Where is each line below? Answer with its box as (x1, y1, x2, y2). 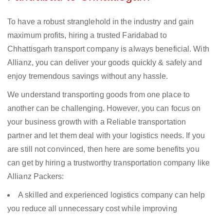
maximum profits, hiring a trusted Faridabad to (7, 31, 167, 40)
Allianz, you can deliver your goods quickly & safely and (7, 58, 202, 67)
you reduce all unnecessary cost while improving (7, 204, 177, 213)
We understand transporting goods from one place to (7, 91, 190, 99)
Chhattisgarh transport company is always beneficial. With (7, 45, 209, 54)
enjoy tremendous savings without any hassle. (7, 72, 168, 81)
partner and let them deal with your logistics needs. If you (7, 131, 205, 140)
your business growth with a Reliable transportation (7, 118, 186, 127)
